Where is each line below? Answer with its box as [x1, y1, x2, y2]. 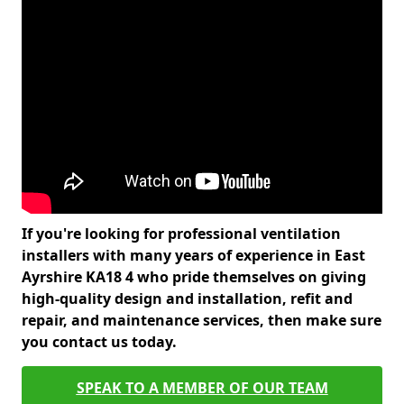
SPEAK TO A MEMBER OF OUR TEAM [76, 378, 328, 398]
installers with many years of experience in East [22, 245, 365, 265]
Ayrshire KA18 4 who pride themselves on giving [22, 267, 366, 287]
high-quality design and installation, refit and [22, 289, 353, 308]
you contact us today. [22, 332, 180, 352]
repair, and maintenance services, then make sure [22, 310, 381, 330]
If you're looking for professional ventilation [22, 224, 341, 243]
